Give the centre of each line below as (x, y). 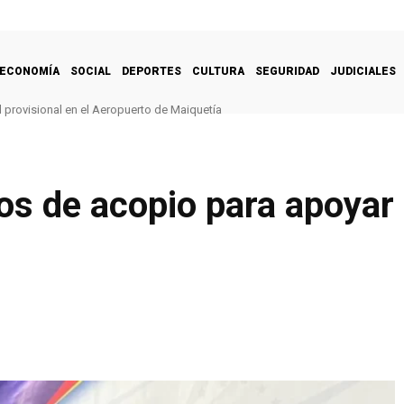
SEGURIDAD (287, 71)
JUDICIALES (363, 71)
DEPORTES (151, 71)
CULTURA (218, 71)
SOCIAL (91, 71)
